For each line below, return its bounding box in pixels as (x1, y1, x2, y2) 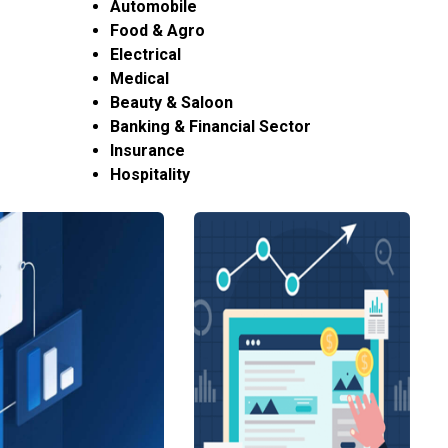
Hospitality (110, 165, 191, 184)
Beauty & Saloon (110, 93, 234, 112)
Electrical (110, 45, 182, 64)
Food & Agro (110, 21, 206, 40)
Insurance (110, 141, 186, 160)
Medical (110, 69, 170, 88)
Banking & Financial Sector (110, 117, 312, 136)
